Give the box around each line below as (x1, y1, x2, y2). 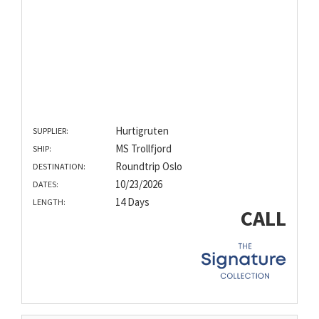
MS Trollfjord (115, 142, 172, 156)
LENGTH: (33, 197, 66, 208)
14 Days (115, 195, 150, 209)
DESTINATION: (33, 161, 85, 172)
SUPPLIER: (33, 125, 68, 137)
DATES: (33, 179, 58, 190)
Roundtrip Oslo (115, 159, 182, 174)
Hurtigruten (115, 124, 169, 138)
